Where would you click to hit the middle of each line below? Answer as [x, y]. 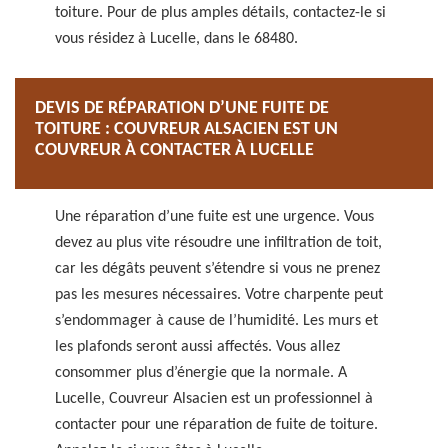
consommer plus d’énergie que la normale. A [201, 373]
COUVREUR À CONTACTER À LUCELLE [174, 150]
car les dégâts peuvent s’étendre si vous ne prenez [217, 269]
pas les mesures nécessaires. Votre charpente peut [219, 295]
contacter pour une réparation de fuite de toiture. [216, 425]
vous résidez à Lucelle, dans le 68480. [176, 39]
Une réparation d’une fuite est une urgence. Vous [214, 217]
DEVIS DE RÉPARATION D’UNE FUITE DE [182, 108]
